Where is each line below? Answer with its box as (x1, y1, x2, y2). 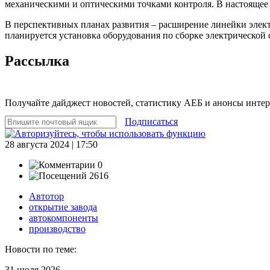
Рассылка (5, 52, 69, 69)
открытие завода (29, 201, 97, 212)
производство (29, 223, 86, 234)
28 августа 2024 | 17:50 (5, 139, 98, 149)
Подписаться (125, 116, 178, 127)
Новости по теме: (5, 243, 77, 254)
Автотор (29, 190, 64, 201)
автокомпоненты (29, 212, 98, 223)
